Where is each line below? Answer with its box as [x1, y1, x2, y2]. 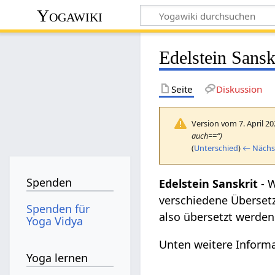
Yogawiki [37, 6, 103, 25]
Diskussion [215, 82, 262, 95]
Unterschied [194, 142, 239, 153]
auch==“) [192, 130, 223, 141]
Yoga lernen [26, 250, 88, 266]
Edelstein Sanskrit [159, 176, 258, 191]
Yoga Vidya [26, 213, 83, 228]
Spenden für [26, 201, 90, 216]
